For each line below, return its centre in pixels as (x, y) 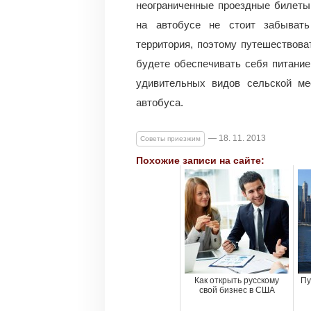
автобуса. (160, 102)
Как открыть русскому (237, 280)
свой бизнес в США (237, 290)
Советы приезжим (170, 138)
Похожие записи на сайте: (200, 160)
